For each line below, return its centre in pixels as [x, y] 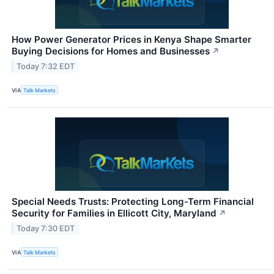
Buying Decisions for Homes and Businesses [111, 51]
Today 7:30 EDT [46, 228]
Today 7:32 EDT [46, 66]
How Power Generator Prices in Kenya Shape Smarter [131, 39]
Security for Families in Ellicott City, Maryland [114, 213]
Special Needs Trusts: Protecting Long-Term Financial [133, 202]
